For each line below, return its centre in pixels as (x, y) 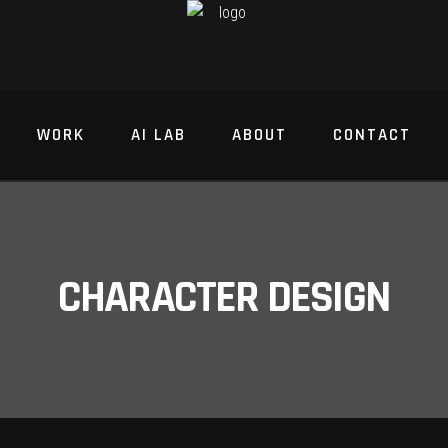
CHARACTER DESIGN (224, 298)
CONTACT (372, 134)
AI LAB (158, 134)
